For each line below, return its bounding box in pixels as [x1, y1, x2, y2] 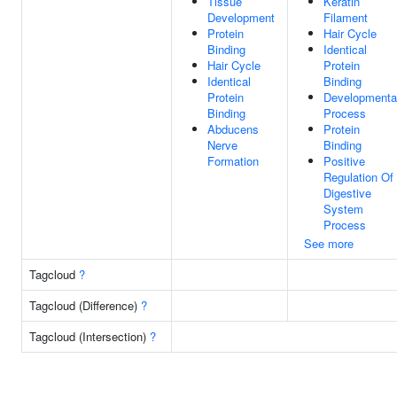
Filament [323, 9, 368, 26]
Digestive [323, 184, 371, 201]
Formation [207, 152, 259, 169]
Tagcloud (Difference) [29, 297, 141, 314]
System [323, 200, 363, 217]
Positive [323, 152, 365, 169]
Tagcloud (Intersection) [29, 328, 150, 345]
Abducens [207, 121, 259, 137]
